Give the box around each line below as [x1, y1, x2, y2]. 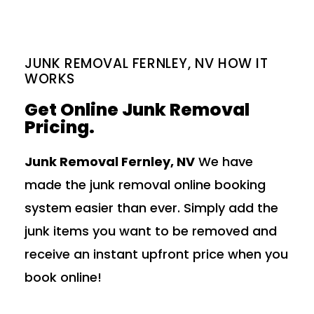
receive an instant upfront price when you [25, 245, 288, 264]
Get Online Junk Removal [25, 97, 250, 123]
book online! [25, 268, 102, 287]
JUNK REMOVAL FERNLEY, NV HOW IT [25, 54, 268, 74]
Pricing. [25, 115, 95, 140]
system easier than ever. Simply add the [25, 199, 278, 217]
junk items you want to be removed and [25, 222, 277, 240]
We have [195, 153, 253, 171]
